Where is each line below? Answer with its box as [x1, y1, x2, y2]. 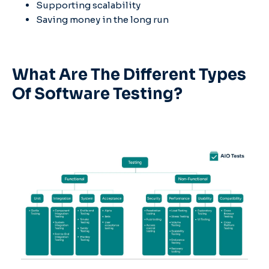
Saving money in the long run [36, 13, 169, 25]
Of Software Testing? [12, 83, 183, 104]
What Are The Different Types [12, 64, 246, 85]
